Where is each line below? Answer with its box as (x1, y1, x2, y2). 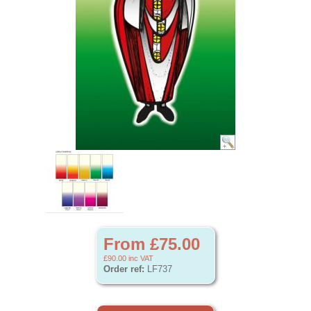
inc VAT (126, 254, 153, 262)
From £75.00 (103, 235, 200, 253)
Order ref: (103, 264, 144, 274)
